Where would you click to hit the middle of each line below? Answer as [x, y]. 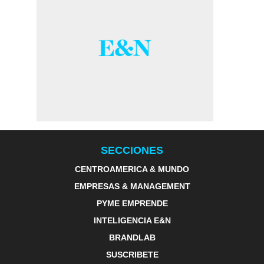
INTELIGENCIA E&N [132, 220]
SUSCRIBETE [132, 255]
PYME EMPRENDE [132, 203]
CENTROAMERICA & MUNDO [132, 169]
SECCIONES [132, 150]
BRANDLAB [132, 237]
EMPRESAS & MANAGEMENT [132, 186]
